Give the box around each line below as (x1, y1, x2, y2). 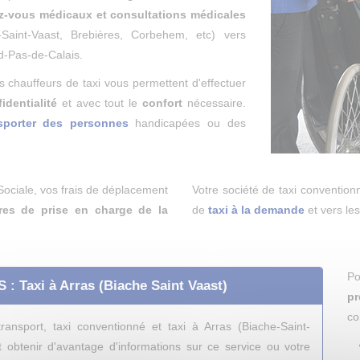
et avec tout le (57, 96, 142, 109)
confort (141, 96, 182, 109)
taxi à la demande (208, 203, 305, 216)
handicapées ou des (128, 117, 246, 129)
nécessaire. (182, 96, 246, 109)
